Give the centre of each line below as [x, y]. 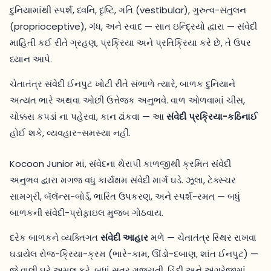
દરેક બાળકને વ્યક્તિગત [55, 237]
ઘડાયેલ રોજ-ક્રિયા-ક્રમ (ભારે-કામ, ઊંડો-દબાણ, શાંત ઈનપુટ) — [134, 254]
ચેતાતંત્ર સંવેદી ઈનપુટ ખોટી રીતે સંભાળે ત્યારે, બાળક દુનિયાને [122, 84]
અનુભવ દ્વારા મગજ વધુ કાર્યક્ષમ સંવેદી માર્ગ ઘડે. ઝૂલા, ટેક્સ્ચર [123, 180]
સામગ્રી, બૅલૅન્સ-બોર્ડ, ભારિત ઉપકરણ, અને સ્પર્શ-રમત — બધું [125, 196]
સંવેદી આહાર [124, 237]
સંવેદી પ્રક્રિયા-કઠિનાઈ [212, 116]
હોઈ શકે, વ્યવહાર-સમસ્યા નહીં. [70, 133]
